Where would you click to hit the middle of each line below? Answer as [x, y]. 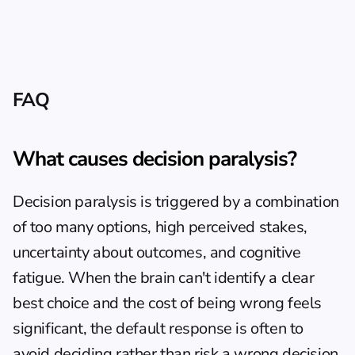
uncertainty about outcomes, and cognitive [157, 252]
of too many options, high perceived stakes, [160, 227]
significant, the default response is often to [158, 328]
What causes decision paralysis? [155, 159]
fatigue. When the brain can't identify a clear [164, 278]
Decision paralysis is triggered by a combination [176, 202]
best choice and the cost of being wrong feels [168, 303]
